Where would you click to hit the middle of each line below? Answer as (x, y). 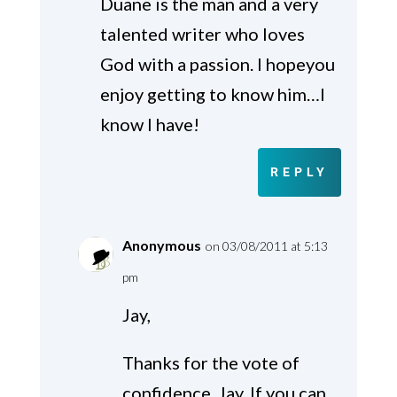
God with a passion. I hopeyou (217, 64)
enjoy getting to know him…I (212, 94)
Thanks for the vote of (210, 363)
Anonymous (161, 245)
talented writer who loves (202, 34)
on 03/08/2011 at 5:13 (266, 246)
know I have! (149, 125)
